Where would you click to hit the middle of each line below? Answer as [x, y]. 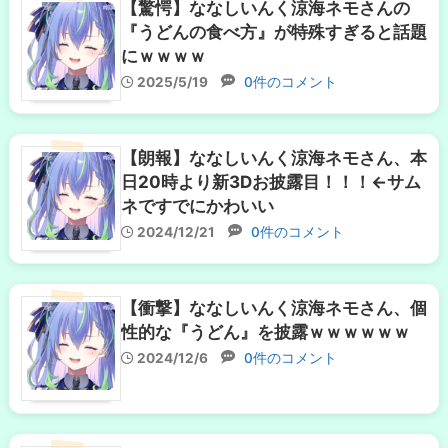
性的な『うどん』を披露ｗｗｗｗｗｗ [265, 331]
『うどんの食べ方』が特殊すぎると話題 [274, 31]
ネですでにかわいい [197, 205]
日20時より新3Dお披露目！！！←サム [271, 181]
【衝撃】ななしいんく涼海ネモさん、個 [274, 307]
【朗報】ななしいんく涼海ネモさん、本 [274, 157]
